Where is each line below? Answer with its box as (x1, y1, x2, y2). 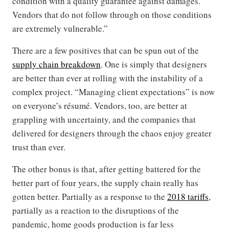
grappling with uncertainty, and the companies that (12, 113, 196, 126)
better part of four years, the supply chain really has (12, 177, 198, 189)
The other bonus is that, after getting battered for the (12, 163, 201, 175)
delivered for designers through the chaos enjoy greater (12, 127, 212, 140)
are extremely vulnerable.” (12, 22, 108, 35)
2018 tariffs (167, 191, 209, 203)
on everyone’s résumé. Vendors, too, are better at (12, 100, 187, 112)
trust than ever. (12, 141, 65, 153)
